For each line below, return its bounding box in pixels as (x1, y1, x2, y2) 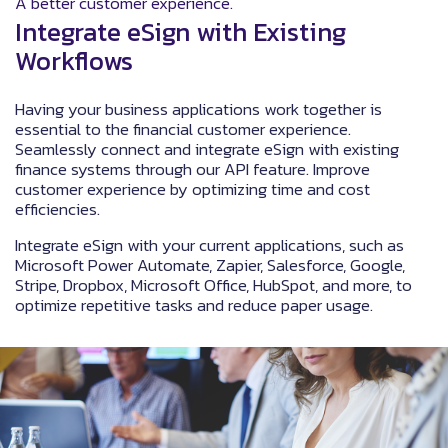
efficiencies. (15, 195, 100, 222)
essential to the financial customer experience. (15, 115, 351, 142)
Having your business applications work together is (15, 95, 382, 122)
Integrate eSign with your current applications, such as (15, 231, 404, 258)
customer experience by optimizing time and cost (15, 175, 370, 202)
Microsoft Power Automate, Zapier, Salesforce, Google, (15, 251, 405, 278)
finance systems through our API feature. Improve (15, 155, 370, 182)
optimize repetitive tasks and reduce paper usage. (15, 291, 373, 318)
